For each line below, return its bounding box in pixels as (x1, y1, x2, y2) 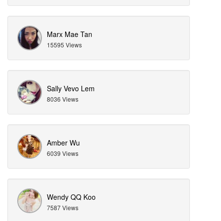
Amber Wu (47, 138, 80, 147)
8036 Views (47, 95, 78, 103)
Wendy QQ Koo (47, 192, 96, 202)
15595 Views (47, 40, 82, 49)
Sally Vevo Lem (47, 83, 95, 93)
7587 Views (47, 203, 78, 212)
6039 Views (47, 149, 78, 157)
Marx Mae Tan (47, 29, 92, 39)
